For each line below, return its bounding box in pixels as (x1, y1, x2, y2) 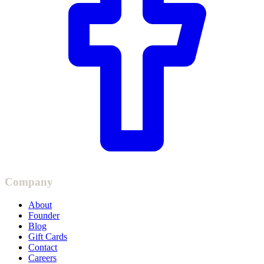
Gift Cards (28, 231, 67, 242)
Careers (28, 252, 57, 263)
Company (5, 175, 53, 188)
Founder (28, 210, 60, 220)
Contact (28, 242, 57, 252)
